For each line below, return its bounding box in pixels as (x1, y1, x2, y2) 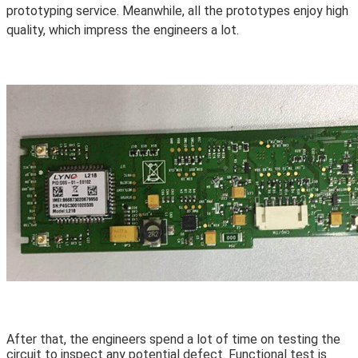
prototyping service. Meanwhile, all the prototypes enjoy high (6, 3, 348, 19)
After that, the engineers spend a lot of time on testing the (6, 332, 340, 348)
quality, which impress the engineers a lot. (6, 22, 239, 38)
